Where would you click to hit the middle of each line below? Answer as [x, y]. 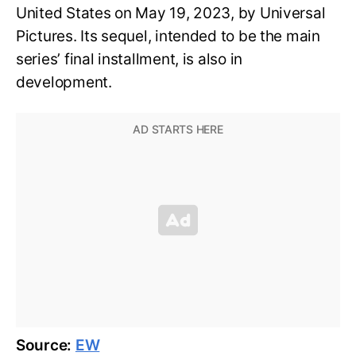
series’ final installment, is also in [130, 60]
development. [64, 83]
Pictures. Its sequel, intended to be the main [168, 37]
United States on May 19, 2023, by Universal [171, 14]
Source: [46, 345]
